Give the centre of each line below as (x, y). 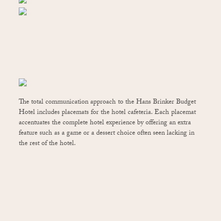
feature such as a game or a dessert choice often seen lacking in (107, 134)
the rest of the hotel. (47, 144)
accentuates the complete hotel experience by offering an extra (105, 123)
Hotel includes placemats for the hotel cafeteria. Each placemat (107, 113)
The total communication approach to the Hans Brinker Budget (107, 103)
